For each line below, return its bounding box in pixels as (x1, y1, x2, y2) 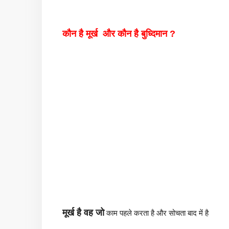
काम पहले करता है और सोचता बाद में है (104, 208, 209, 217)
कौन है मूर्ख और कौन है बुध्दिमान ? (62, 28, 175, 39)
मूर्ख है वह (62, 207, 96, 218)
